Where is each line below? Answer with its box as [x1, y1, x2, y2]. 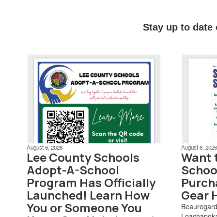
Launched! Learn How [27, 186, 150, 203]
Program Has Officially [27, 174, 155, 190]
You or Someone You [27, 199, 142, 216]
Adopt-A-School [27, 161, 119, 178]
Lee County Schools [27, 149, 139, 165]
